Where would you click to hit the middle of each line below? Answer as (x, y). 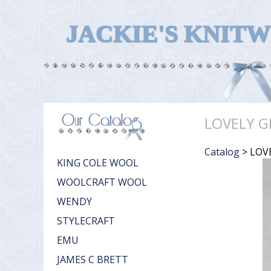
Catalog (222, 152)
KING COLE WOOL (98, 163)
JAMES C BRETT (93, 260)
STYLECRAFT (86, 221)
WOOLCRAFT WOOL (102, 182)
